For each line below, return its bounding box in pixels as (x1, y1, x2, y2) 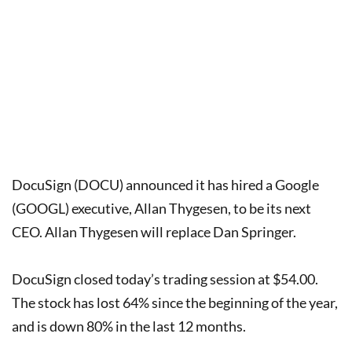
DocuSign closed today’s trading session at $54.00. (12, 269, 318, 288)
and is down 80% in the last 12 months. (12, 317, 246, 335)
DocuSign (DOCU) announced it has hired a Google (12, 175, 319, 193)
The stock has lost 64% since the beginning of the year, (12, 293, 338, 311)
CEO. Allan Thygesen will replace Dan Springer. (12, 222, 296, 240)
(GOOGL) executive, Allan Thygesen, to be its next (12, 199, 311, 217)
